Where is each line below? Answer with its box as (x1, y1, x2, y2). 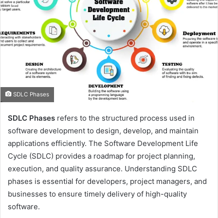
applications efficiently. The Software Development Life (8, 139, 198, 148)
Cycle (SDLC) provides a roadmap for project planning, (8, 151, 195, 161)
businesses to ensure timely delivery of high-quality (8, 189, 187, 199)
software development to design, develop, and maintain (8, 126, 199, 136)
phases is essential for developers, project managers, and (8, 177, 207, 186)
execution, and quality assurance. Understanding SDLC (8, 164, 197, 174)
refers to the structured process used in (55, 113, 195, 123)
